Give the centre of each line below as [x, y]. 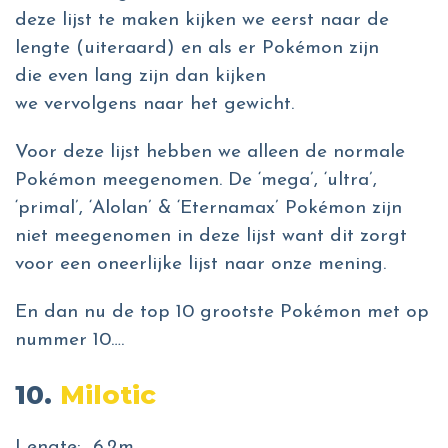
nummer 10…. [72, 340]
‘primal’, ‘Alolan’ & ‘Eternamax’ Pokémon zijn [208, 208]
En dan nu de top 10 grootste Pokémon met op [222, 312]
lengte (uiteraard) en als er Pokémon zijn [197, 48]
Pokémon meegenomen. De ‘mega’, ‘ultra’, [196, 180]
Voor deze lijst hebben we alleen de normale [210, 152]
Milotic [108, 394]
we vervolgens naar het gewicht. [154, 104]
